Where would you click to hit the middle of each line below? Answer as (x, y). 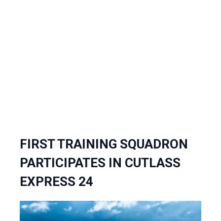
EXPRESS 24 (56, 182)
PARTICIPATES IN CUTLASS (100, 163)
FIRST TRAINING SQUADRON (104, 144)
